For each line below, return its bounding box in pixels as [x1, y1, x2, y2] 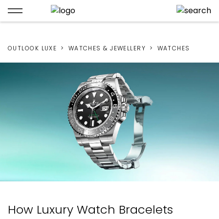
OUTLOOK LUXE [8, 44, 57, 52]
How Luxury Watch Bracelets [8, 201, 173, 218]
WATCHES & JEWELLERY [68, 44, 146, 52]
